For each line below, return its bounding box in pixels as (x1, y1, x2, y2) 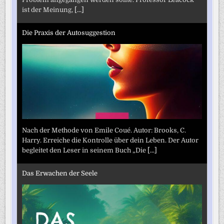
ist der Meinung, (22, 5, 75, 13)
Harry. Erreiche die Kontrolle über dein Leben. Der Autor (22, 136, 199, 144)
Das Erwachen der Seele (22, 169, 98, 177)
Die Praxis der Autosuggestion (22, 29, 116, 37)
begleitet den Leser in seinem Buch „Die (22, 146, 148, 154)
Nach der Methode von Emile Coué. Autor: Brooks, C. (22, 126, 186, 134)
